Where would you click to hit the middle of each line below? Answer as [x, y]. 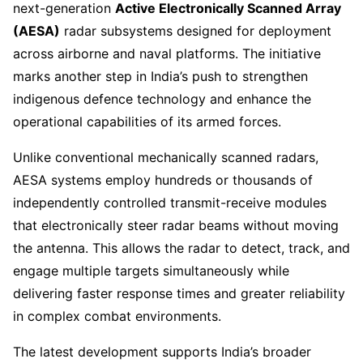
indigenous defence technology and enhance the [162, 98]
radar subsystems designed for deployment [196, 30]
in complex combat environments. [117, 316]
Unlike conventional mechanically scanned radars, [166, 157]
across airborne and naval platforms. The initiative [167, 53]
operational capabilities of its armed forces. [147, 121]
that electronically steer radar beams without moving [176, 225]
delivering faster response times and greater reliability [179, 293]
